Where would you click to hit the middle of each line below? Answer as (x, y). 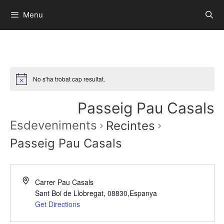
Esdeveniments (53, 125)
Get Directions (57, 204)
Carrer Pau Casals (64, 182)
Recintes (130, 126)
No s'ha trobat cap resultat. (69, 79)
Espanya (143, 193)
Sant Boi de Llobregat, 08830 (81, 193)
